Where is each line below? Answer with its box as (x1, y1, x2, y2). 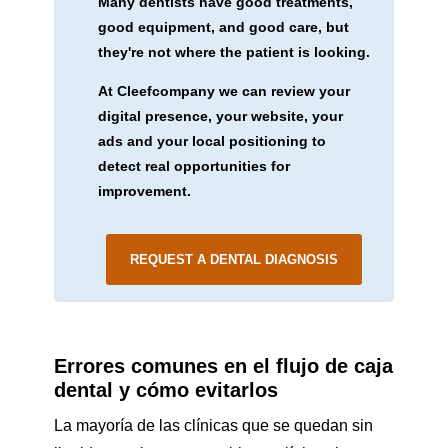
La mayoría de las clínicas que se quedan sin (53, 417, 373, 435)
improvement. (97, 182, 191, 199)
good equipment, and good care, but (97, 18, 349, 35)
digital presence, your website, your (97, 107, 343, 124)
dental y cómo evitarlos (53, 379, 278, 402)
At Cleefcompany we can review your (97, 82, 350, 99)
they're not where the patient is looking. (97, 43, 370, 60)
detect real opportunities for (97, 157, 290, 174)
